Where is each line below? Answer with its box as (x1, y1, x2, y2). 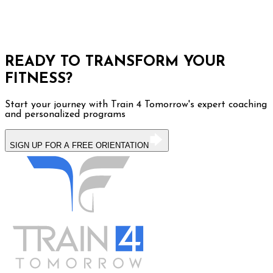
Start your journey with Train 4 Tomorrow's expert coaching (5, 99, 267, 110)
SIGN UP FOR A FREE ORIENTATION (10, 140, 149, 150)
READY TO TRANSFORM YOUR (5, 54, 225, 69)
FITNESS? (5, 71, 73, 87)
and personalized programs (5, 109, 126, 119)
